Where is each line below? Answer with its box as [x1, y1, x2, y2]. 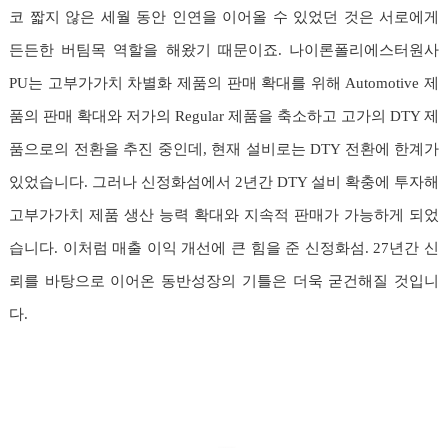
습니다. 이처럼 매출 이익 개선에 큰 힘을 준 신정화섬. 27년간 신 [9, 239, 439, 256]
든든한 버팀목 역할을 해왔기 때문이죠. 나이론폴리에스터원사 [9, 41, 439, 58]
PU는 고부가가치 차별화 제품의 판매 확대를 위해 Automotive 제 [9, 74, 439, 91]
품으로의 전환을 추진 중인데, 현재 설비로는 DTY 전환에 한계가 [9, 140, 439, 157]
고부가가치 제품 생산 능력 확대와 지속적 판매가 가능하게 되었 [9, 206, 439, 223]
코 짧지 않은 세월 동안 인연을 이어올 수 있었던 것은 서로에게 [9, 8, 439, 25]
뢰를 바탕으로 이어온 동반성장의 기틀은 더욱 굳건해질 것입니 [9, 272, 439, 289]
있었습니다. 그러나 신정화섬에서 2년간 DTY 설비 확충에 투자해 [9, 173, 439, 190]
